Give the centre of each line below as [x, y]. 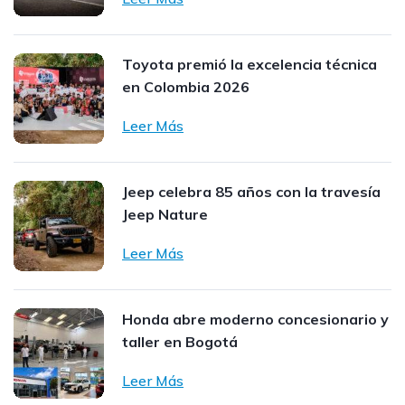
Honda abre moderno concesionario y [255, 319]
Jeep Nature [165, 214]
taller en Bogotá [180, 342]
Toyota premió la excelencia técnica [250, 64]
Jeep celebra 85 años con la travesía [251, 192]
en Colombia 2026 [186, 87]
